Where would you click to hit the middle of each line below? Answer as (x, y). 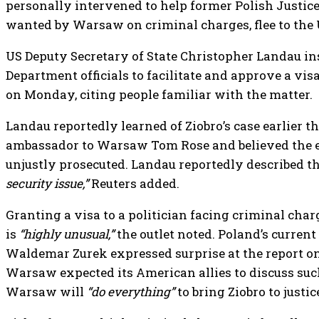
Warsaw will (46, 291)
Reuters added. (134, 183)
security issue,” (47, 183)
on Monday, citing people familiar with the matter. (159, 94)
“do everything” (131, 291)
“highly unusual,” (67, 234)
